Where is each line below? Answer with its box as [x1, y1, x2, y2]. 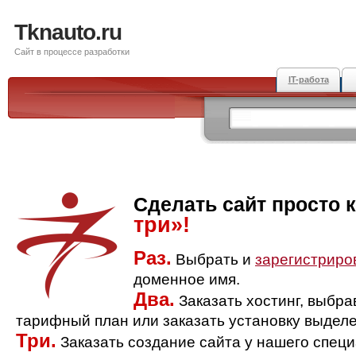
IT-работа [288, 75, 329, 84]
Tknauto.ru [14, 20, 122, 44]
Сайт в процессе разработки [14, 47, 130, 56]
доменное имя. [133, 271, 240, 288]
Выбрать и [172, 251, 255, 268]
